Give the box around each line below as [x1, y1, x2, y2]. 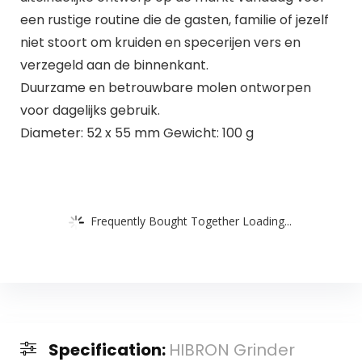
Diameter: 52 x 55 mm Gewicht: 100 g [19, 123, 254, 142]
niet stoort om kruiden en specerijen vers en [19, 32, 301, 52]
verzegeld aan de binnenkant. [19, 55, 208, 74]
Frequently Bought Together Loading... [90, 213, 292, 229]
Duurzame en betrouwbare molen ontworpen [19, 78, 311, 97]
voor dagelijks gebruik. [19, 100, 160, 120]
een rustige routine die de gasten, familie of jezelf [19, 10, 329, 29]
